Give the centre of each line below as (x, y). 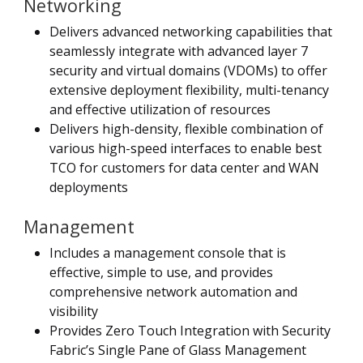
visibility (74, 311)
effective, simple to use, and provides (161, 272)
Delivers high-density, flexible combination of (186, 128)
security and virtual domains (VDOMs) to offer (188, 70)
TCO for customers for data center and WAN (184, 167)
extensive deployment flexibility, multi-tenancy (189, 90)
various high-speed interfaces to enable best (186, 148)
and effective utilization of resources (160, 109)
